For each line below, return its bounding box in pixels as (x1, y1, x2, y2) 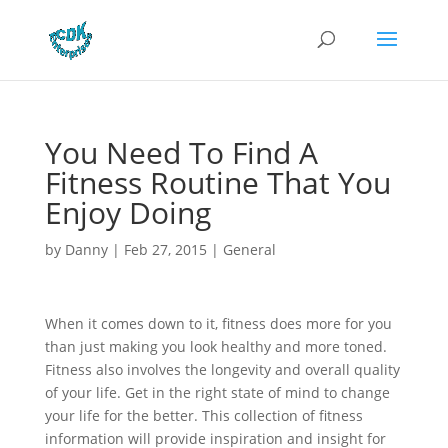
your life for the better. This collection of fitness (44, 406, 363, 425)
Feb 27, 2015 (123, 240, 207, 259)
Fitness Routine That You (44, 162, 391, 203)
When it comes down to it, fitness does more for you (44, 314, 392, 333)
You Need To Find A (44, 132, 318, 173)
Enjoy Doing (44, 192, 211, 233)
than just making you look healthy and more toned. (44, 337, 387, 356)
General (222, 240, 276, 259)
